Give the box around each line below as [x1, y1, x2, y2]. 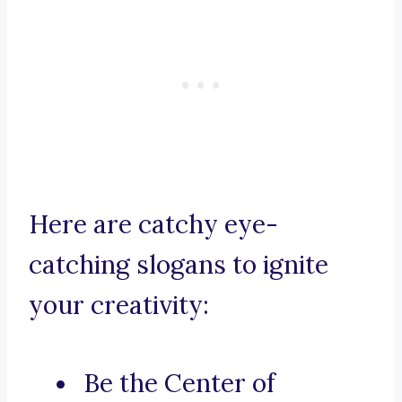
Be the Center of [83, 367, 275, 400]
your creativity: [29, 289, 209, 322]
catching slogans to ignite [29, 249, 328, 282]
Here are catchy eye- [29, 208, 278, 241]
